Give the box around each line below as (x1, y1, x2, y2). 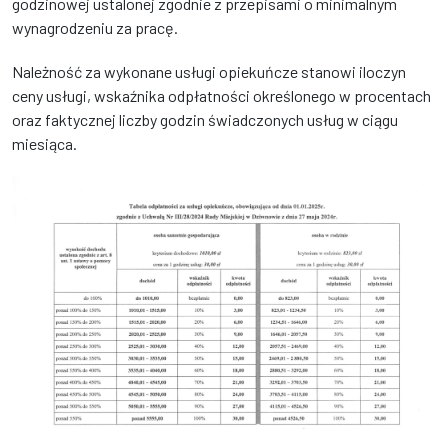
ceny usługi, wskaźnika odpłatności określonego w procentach (12, 86, 431, 105)
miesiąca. (12, 134, 77, 153)
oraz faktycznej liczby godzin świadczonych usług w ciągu (12, 110, 398, 129)
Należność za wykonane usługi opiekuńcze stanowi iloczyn (12, 62, 406, 81)
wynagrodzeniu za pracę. (12, 18, 178, 37)
